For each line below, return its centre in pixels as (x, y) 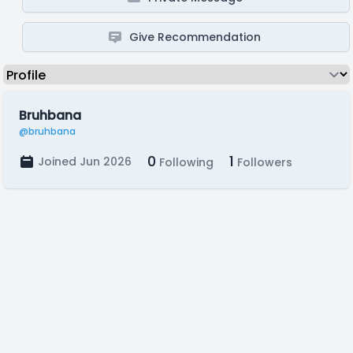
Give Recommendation (195, 37)
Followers (263, 162)
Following (185, 162)
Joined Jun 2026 (85, 162)
